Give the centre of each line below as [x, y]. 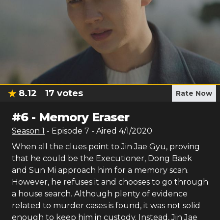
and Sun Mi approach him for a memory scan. [100, 170]
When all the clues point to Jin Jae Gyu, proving [106, 147]
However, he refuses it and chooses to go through [110, 182]
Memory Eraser [84, 117]
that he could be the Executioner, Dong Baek [102, 158]
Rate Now [194, 93]
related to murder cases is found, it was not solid [106, 206]
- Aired [103, 131]
